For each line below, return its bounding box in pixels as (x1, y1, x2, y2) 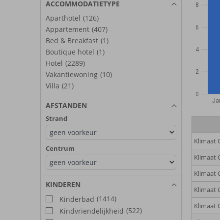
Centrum (46, 143, 75, 153)
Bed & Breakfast (46, 35, 98, 45)
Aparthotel (46, 13, 81, 23)
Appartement (46, 24, 89, 34)
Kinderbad (57, 194, 94, 204)
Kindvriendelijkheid (57, 206, 124, 216)
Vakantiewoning (46, 69, 98, 79)
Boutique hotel (46, 47, 94, 56)
